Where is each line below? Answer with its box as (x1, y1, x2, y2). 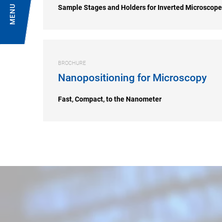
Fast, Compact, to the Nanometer (58, 95, 162, 103)
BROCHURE (58, 60, 86, 66)
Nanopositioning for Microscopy (58, 72, 207, 84)
